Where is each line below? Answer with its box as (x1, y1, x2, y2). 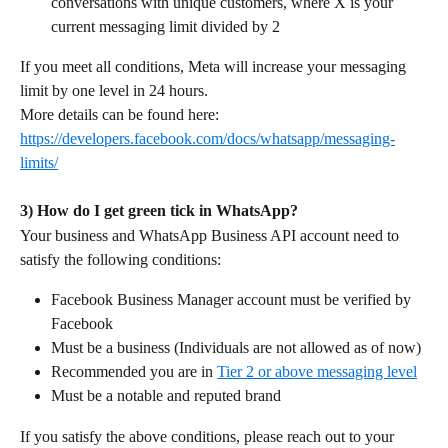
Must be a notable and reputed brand (51, 387, 281, 405)
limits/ (20, 153, 58, 171)
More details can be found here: (20, 105, 223, 123)
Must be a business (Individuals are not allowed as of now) (51, 338, 421, 356)
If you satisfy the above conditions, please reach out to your (20, 427, 398, 445)
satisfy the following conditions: (20, 250, 221, 268)
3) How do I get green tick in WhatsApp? (20, 202, 298, 220)
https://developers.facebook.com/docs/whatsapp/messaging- (20, 129, 395, 147)
